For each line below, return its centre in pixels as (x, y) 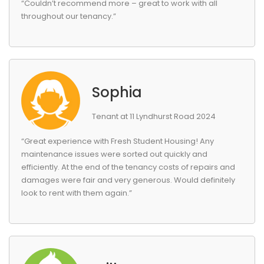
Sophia (117, 92)
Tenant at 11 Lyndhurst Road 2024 (154, 116)
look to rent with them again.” (77, 193)
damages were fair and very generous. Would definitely (128, 180)
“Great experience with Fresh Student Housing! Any (118, 141)
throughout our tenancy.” (69, 16)
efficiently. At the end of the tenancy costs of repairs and (128, 167)
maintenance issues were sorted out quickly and (114, 154)
